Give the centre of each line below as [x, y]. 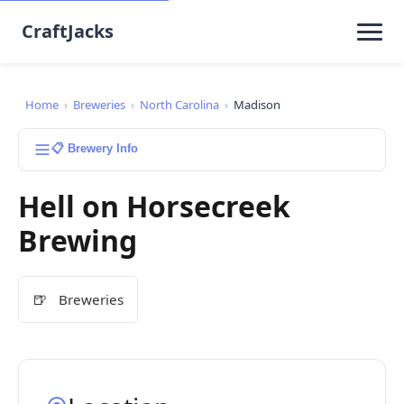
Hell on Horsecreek [154, 206]
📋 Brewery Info [95, 148]
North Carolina [179, 105]
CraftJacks [68, 31]
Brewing [78, 240]
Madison [257, 105]
